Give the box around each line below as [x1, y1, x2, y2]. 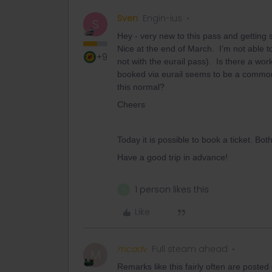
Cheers [117, 100, 145, 109]
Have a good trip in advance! [117, 152, 228, 162]
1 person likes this [135, 183, 209, 195]
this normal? [117, 82, 165, 92]
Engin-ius [143, 12, 182, 24]
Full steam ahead [152, 243, 228, 255]
